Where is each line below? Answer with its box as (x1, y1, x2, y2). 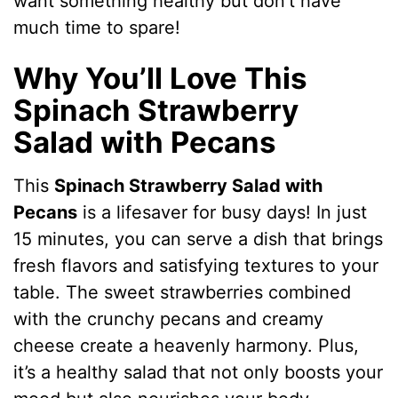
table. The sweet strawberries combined (13, 282, 352, 304)
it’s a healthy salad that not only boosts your (13, 362, 384, 384)
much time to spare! (13, 16, 181, 38)
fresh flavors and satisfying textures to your (13, 255, 379, 277)
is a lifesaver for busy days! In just (77, 202, 368, 224)
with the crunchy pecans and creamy (13, 308, 324, 330)
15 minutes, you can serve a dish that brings (13, 228, 384, 251)
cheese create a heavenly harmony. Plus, (13, 335, 360, 357)
